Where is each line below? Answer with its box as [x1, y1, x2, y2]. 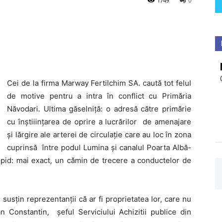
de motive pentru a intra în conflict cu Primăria [7, 91, 191, 101]
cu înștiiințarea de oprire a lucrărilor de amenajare [7, 117, 191, 126]
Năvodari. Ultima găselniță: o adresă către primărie [7, 104, 191, 113]
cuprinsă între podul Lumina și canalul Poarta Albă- [7, 143, 191, 152]
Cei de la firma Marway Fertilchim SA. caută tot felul [7, 78, 191, 88]
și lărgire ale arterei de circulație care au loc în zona [7, 130, 191, 139]
